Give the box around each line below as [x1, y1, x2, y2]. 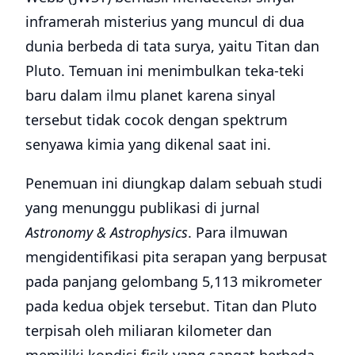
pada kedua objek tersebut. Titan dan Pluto [25, 296, 317, 316]
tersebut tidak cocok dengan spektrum [25, 110, 288, 130]
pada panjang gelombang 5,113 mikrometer [25, 272, 322, 292]
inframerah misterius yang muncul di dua [25, 12, 304, 32]
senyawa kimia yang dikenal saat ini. [25, 135, 271, 155]
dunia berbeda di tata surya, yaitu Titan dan [25, 36, 319, 56]
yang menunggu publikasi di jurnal [25, 198, 260, 218]
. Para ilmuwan [188, 223, 288, 242]
